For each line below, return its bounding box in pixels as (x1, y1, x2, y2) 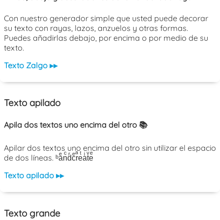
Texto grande (4, 207, 60, 219)
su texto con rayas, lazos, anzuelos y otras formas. (4, 23, 188, 33)
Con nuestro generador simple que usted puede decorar (4, 13, 208, 23)
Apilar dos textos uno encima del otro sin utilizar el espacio (4, 143, 216, 153)
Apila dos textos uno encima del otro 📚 (4, 119, 147, 130)
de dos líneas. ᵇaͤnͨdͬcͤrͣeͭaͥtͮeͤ (4, 153, 93, 163)
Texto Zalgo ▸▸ (4, 60, 57, 70)
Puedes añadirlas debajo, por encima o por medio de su (4, 32, 208, 43)
